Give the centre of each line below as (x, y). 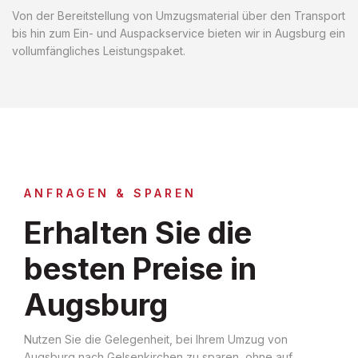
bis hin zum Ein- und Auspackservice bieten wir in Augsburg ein (179, 33)
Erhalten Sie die (138, 232)
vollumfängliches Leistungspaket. (99, 50)
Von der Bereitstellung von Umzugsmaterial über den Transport (179, 15)
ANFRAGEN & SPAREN (110, 193)
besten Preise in (140, 268)
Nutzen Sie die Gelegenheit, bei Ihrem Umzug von (156, 339)
